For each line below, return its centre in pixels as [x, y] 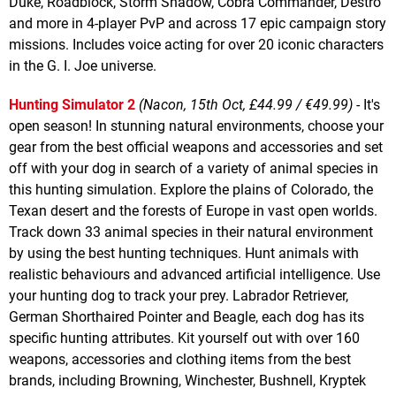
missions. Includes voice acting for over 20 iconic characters [196, 44]
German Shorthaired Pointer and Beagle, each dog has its [187, 316]
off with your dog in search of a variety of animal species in [194, 168]
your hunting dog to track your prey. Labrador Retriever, [179, 295]
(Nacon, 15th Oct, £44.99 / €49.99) [246, 104]
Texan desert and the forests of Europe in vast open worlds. [193, 210]
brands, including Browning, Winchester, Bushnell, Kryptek [187, 380]
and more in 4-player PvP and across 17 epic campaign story [198, 23]
